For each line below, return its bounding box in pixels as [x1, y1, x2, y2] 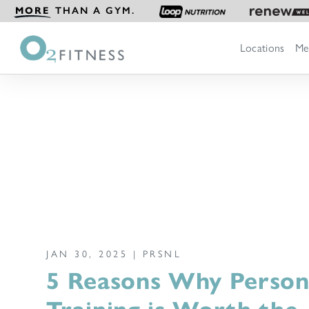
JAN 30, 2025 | [46, 248, 143, 260]
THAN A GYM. [51, 5, 135, 17]
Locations [239, 41, 285, 54]
